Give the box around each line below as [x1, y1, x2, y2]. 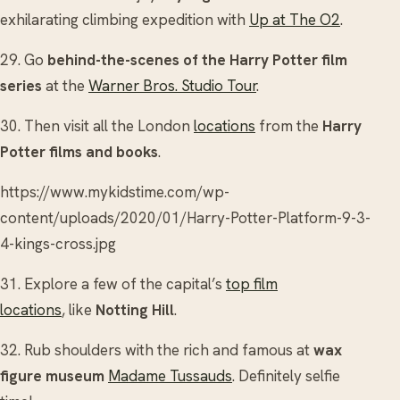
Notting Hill [96, 299, 174, 320]
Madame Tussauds [108, 365, 232, 386]
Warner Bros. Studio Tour [88, 75, 256, 96]
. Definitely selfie [232, 365, 340, 386]
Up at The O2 [249, 9, 340, 29]
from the [255, 115, 322, 136]
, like [62, 299, 96, 320]
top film [226, 273, 278, 294]
